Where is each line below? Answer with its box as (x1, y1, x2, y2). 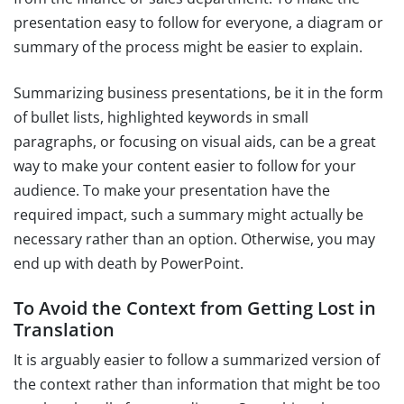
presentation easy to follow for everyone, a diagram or (14, 12, 383, 32)
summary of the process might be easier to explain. (14, 36, 363, 57)
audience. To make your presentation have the (14, 179, 330, 200)
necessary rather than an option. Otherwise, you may (14, 228, 375, 249)
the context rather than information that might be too (14, 373, 381, 394)
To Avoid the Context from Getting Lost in (14, 295, 376, 320)
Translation (14, 317, 115, 342)
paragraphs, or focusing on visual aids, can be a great (14, 131, 376, 151)
